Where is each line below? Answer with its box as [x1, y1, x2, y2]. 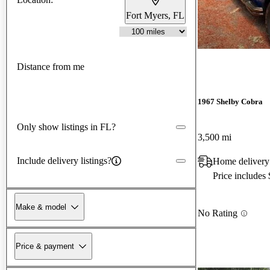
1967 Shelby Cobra [198, 97, 263, 107]
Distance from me [17, 61, 84, 72]
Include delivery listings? [17, 155, 111, 166]
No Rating [198, 208, 237, 219]
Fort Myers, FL [126, 10, 184, 20]
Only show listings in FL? [17, 121, 116, 132]
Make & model [16, 202, 66, 212]
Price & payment [16, 241, 74, 251]
